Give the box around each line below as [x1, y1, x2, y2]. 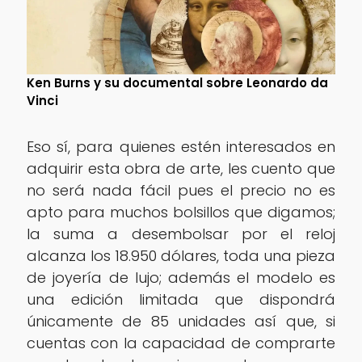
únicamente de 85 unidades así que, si [26, 310, 336, 331]
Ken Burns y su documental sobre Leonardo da [26, 74, 328, 91]
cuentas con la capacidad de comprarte [26, 332, 336, 353]
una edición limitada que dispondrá [26, 288, 336, 309]
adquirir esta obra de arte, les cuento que [26, 158, 336, 179]
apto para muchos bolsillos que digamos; [26, 201, 336, 222]
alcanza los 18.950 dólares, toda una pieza [26, 245, 336, 266]
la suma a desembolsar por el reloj [26, 223, 336, 244]
